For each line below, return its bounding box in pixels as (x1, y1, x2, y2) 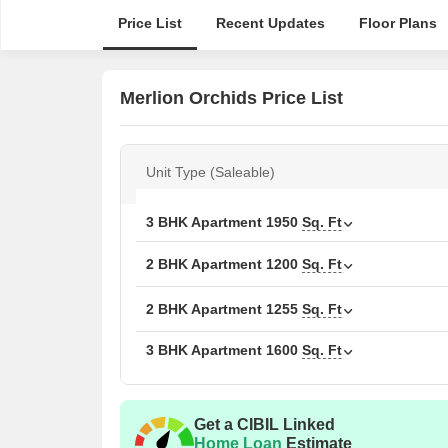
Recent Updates (215, 15, 325, 31)
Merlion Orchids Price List (120, 87, 343, 108)
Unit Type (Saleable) (146, 164, 275, 180)
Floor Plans (358, 15, 437, 31)
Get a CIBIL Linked (194, 416, 335, 433)
